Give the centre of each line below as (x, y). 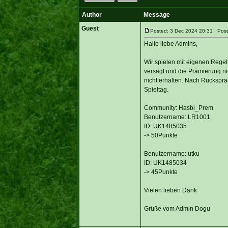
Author (92, 15)
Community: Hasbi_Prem (178, 108)
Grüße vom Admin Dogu (177, 208)
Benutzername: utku (172, 153)
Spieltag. (156, 89)
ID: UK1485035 (165, 126)
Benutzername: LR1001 (177, 117)
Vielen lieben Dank (170, 190)
